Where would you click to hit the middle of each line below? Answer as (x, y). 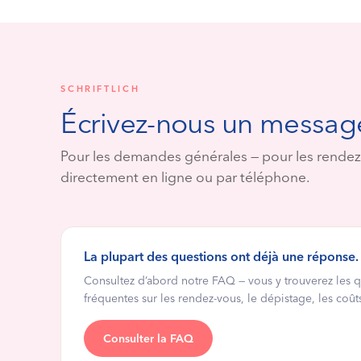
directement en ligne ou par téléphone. (186, 177)
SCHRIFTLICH (100, 88)
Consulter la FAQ (149, 339)
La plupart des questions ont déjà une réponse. (222, 257)
